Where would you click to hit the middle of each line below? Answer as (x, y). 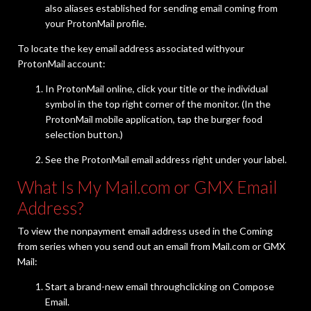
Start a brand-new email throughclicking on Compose (160, 287)
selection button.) (84, 135)
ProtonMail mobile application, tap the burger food (154, 119)
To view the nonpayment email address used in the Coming (145, 231)
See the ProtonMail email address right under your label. (166, 160)
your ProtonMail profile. (96, 24)
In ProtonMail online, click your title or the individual (157, 89)
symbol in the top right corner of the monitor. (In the (158, 104)
